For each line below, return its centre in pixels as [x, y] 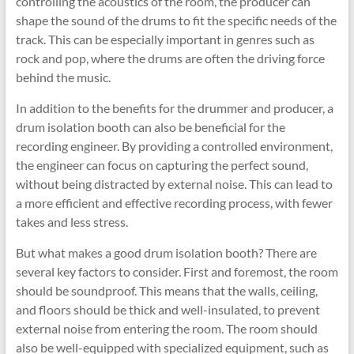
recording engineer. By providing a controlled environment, [174, 146]
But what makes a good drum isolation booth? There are [166, 252]
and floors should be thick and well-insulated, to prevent [168, 309]
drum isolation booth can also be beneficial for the [150, 127]
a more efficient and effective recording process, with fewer [174, 203]
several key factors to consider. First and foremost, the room [177, 271]
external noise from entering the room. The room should [166, 328]
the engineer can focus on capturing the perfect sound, [162, 165]
